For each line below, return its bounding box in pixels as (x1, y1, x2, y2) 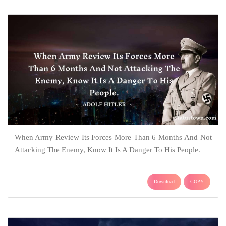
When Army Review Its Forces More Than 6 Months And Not (14, 133, 212, 142)
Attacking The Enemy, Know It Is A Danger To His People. (14, 146, 200, 154)
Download (154, 179, 175, 185)
